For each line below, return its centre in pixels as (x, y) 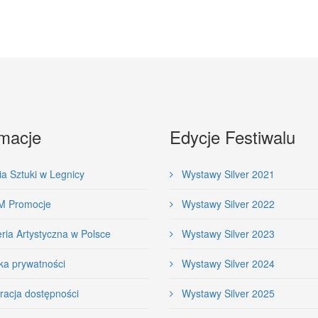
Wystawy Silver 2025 (227, 293)
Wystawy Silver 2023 (227, 234)
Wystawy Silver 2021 (227, 174)
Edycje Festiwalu (232, 137)
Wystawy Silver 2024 (227, 263)
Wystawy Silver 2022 (227, 204)
